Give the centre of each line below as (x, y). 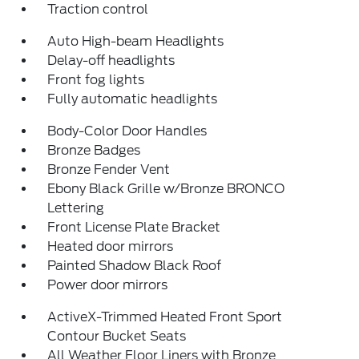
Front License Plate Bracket (134, 227)
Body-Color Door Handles (127, 131)
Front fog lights (96, 80)
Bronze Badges (94, 150)
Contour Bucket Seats (117, 336)
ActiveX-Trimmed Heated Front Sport (165, 317)
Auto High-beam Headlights (136, 41)
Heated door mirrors (111, 246)
